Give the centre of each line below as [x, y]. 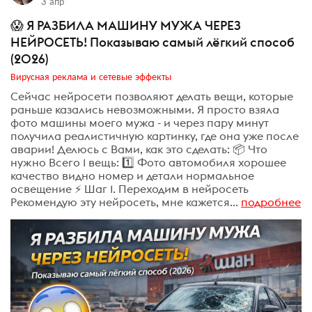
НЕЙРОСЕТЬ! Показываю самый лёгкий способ [153, 42]
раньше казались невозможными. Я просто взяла [145, 109]
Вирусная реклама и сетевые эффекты [91, 76]
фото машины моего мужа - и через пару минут [140, 122]
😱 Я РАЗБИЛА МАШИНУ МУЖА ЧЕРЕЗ [126, 26]
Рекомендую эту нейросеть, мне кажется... [124, 202]
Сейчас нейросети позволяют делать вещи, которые [152, 96]
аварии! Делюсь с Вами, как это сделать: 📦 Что [139, 149]
